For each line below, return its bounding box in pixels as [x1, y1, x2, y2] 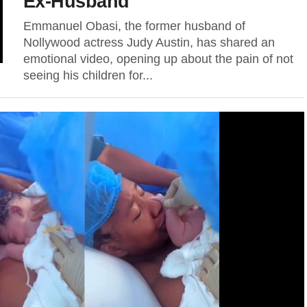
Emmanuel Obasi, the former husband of [23, 19, 245, 33]
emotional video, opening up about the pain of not [23, 52, 293, 66]
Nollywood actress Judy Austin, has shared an [23, 36, 275, 49]
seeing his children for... [23, 69, 153, 82]
